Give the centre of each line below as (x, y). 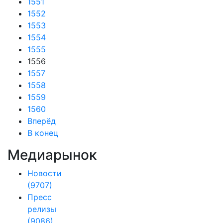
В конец (43, 133)
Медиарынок (52, 155)
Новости (45, 173)
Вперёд (42, 121)
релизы (42, 209)
